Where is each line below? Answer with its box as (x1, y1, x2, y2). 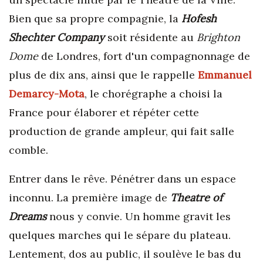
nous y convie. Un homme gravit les (49, 210, 231, 223)
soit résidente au (104, 31, 197, 44)
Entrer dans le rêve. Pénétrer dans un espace (9, 172, 236, 186)
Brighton (197, 31, 240, 44)
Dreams (9, 210, 49, 223)
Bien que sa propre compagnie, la (9, 12, 181, 25)
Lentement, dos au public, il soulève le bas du (9, 247, 241, 261)
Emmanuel (198, 68, 252, 82)
